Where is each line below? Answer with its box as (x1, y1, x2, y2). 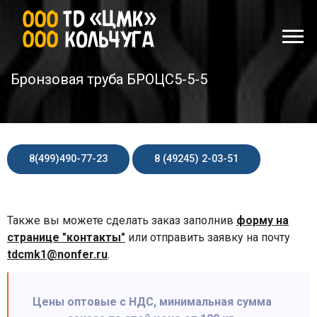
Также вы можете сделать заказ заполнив (7, 214, 236, 227)
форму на (236, 214, 289, 227)
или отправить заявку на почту (125, 231, 290, 244)
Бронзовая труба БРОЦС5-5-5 (11, 71, 207, 88)
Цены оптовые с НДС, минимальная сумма (33, 295, 272, 309)
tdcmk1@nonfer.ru (7, 248, 108, 261)
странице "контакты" (7, 231, 125, 244)
